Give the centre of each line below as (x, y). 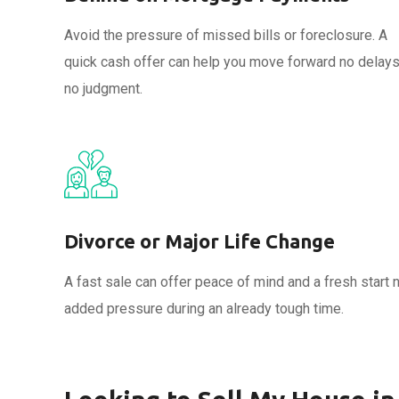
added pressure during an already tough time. (204, 309)
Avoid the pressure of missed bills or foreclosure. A (226, 35)
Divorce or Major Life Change (199, 241)
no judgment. (103, 89)
